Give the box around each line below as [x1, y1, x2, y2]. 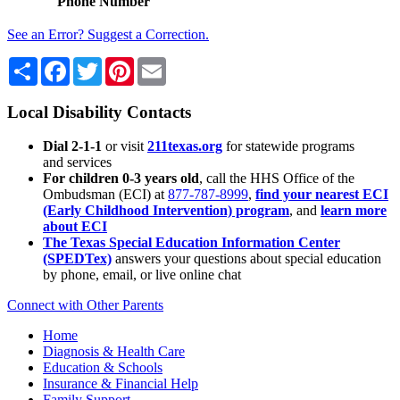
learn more [321, 203, 387, 219]
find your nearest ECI [255, 187, 388, 203]
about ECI [43, 219, 107, 235]
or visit [102, 138, 144, 154]
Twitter [102, 55, 142, 71]
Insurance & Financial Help [43, 376, 198, 392]
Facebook [70, 55, 125, 71]
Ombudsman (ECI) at [43, 187, 168, 203]
